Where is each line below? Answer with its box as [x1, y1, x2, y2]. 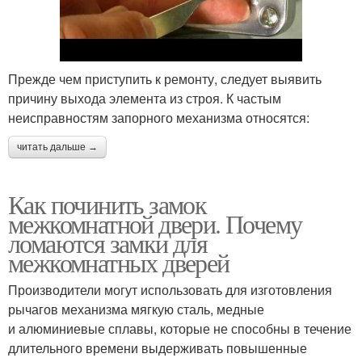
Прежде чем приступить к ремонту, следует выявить [8, 69, 322, 88]
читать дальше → [17, 141, 98, 153]
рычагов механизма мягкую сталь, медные [8, 300, 264, 318]
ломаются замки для [8, 225, 208, 260]
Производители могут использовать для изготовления [8, 280, 332, 299]
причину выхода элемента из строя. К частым [8, 89, 281, 107]
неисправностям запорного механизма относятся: [8, 108, 309, 127]
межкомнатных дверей [8, 245, 229, 280]
